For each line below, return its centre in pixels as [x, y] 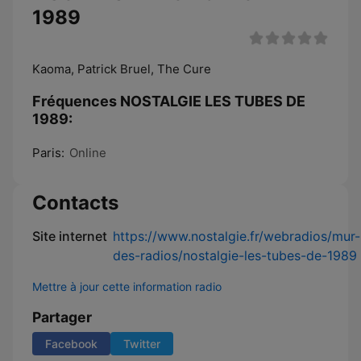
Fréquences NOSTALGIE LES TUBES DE [169, 101]
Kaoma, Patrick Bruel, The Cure [122, 69]
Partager [62, 317]
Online [88, 153]
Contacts [75, 203]
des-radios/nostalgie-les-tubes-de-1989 [235, 255]
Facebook [71, 344]
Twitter [142, 344]
